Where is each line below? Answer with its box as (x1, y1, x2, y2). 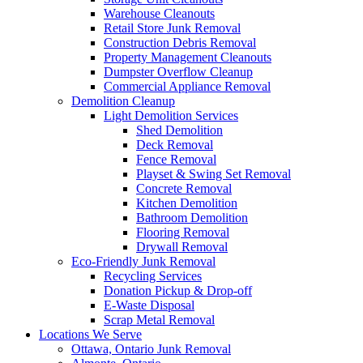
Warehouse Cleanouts (104, 6, 215, 20)
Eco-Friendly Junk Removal (71, 254, 216, 268)
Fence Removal (136, 152, 216, 166)
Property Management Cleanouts (104, 50, 271, 64)
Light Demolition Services (104, 109, 238, 122)
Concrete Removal (136, 181, 232, 195)
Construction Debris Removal (104, 36, 256, 49)
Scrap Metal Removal (104, 313, 215, 327)
